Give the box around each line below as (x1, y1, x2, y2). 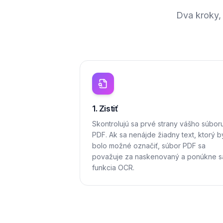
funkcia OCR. (92, 163, 134, 172)
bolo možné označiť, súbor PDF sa (92, 141, 206, 150)
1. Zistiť (92, 104, 118, 113)
